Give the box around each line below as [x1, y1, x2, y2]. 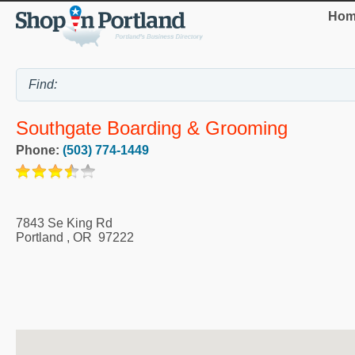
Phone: [16, 143, 63, 157]
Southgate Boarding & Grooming [16, 116, 288, 139]
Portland [16, 230, 63, 244]
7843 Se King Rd [16, 216, 113, 230]
